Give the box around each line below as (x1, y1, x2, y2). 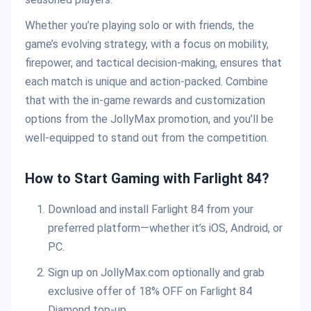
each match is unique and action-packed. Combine (25, 75, 268, 89)
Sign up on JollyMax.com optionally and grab (47, 266, 264, 280)
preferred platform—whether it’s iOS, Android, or (47, 221, 283, 235)
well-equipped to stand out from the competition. (25, 131, 269, 145)
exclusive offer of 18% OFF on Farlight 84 (47, 285, 252, 299)
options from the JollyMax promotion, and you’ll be (25, 112, 274, 126)
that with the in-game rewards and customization (25, 94, 265, 108)
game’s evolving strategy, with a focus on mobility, (25, 37, 269, 51)
